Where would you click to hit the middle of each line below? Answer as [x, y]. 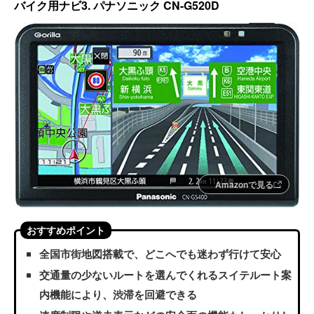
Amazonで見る [244, 184]
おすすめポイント [66, 230]
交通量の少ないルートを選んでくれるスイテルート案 [165, 274]
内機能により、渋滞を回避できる [118, 294]
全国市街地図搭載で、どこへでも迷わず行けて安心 [160, 253]
